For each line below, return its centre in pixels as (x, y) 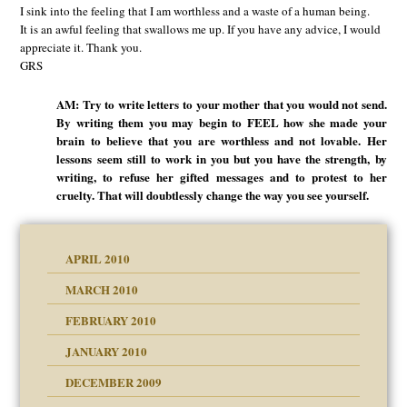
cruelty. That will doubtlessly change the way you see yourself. (213, 194)
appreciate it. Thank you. (81, 48)
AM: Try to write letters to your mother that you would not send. (222, 104)
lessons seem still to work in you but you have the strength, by (222, 158)
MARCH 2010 (102, 290)
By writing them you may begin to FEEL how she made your (222, 122)
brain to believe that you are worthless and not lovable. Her (222, 140)
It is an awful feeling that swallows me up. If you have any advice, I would (201, 30)
